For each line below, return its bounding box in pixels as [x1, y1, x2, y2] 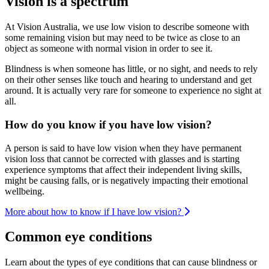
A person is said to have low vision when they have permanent [5, 142, 241, 153]
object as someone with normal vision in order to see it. [5, 43, 213, 54]
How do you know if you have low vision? [5, 118, 212, 131]
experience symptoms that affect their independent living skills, [5, 164, 242, 175]
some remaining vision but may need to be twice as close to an [5, 32, 240, 43]
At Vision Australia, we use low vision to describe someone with [5, 22, 249, 32]
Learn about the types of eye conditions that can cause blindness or [5, 257, 257, 268]
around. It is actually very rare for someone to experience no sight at [5, 85, 261, 96]
